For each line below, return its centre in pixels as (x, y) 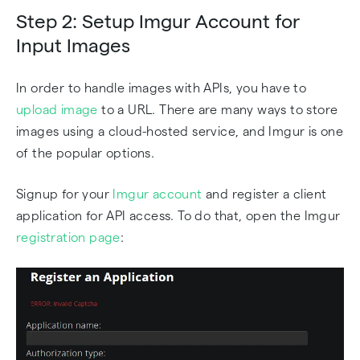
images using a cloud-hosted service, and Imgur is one (180, 131)
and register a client (264, 194)
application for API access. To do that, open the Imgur (178, 216)
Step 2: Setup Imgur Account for (158, 21)
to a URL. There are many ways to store (218, 110)
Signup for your (65, 194)
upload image (57, 110)
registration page (68, 237)
